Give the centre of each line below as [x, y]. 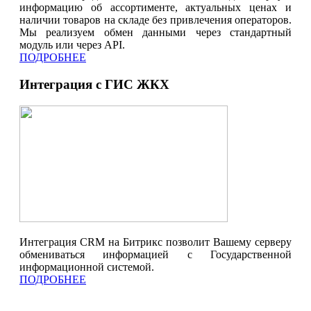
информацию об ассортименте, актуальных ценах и [155, 8]
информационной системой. [87, 267]
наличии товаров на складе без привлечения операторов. [155, 20]
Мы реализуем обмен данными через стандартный [155, 33]
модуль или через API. [72, 45]
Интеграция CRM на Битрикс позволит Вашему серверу [155, 242]
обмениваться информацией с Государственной [155, 254]
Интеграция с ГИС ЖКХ [94, 84]
